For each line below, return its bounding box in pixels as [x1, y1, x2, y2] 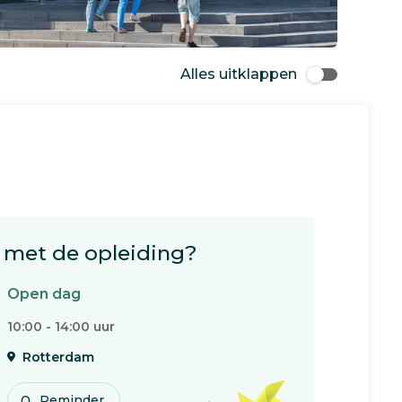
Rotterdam [22, 349, 94, 365]
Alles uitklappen [180, 66, 297, 83]
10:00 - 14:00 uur [7, 319, 115, 335]
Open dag [7, 285, 81, 302]
